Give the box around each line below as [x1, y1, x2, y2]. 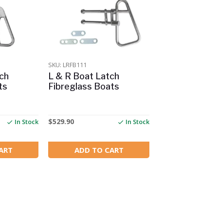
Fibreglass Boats [48, 81, 120, 92]
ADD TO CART [74, 145, 124, 155]
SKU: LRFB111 [48, 60, 87, 70]
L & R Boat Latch [48, 71, 120, 82]
